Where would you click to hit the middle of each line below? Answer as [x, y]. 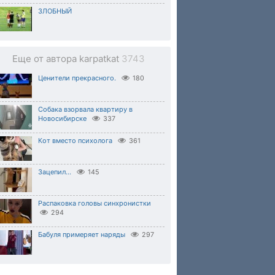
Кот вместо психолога [75, 141]
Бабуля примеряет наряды [82, 234]
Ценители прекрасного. [77, 78]
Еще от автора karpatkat [67, 59]
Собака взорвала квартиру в [85, 109]
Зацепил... [55, 172]
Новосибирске [62, 118]
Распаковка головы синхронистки [95, 203]
